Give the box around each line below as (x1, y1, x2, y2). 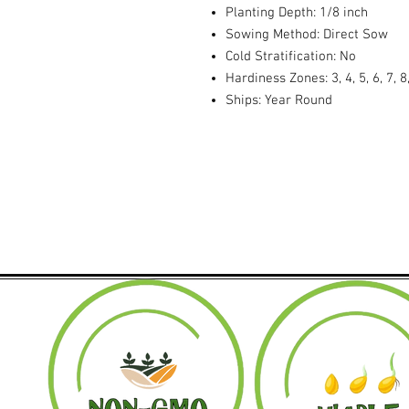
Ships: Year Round (225, 92, 332, 109)
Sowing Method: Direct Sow (225, 26, 388, 43)
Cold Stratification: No (225, 48, 356, 65)
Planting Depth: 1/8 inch (225, 5, 368, 21)
